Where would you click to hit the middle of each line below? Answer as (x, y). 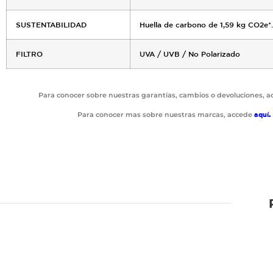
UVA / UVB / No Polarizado (190, 54)
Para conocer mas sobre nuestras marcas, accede (165, 115)
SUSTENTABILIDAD (51, 25)
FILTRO (29, 54)
